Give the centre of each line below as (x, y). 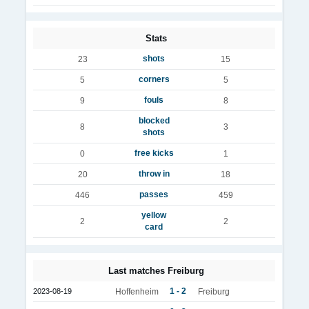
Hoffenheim (137, 291)
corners (154, 79)
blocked (154, 121)
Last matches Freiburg (156, 271)
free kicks (154, 153)
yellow (154, 215)
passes (154, 195)
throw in (154, 174)
